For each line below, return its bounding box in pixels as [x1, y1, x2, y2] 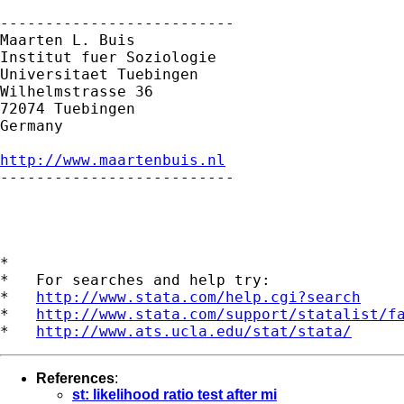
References [36, 370, 115, 386]
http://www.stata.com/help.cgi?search [36, 288, 361, 306]
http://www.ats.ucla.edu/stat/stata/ [36, 322, 352, 340]
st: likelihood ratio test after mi [72, 386, 277, 402]
